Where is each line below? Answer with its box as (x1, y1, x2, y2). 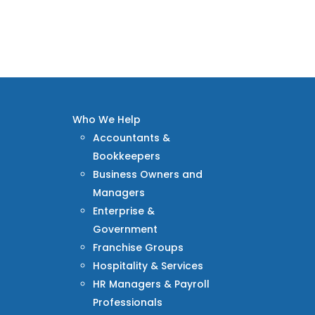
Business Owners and (93, 167, 203, 181)
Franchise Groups (93, 240, 184, 255)
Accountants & (93, 130, 171, 145)
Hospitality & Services (93, 258, 204, 273)
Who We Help (72, 112, 141, 127)
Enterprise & (93, 203, 155, 218)
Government (93, 221, 158, 236)
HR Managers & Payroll (93, 276, 210, 291)
